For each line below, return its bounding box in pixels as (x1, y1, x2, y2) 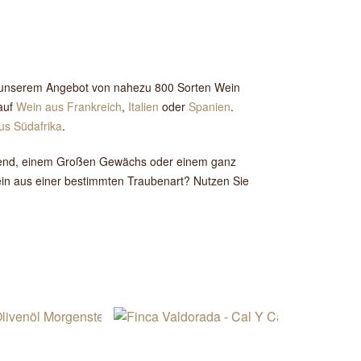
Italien (128, 98, 162, 114)
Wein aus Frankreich (16, 98, 122, 114)
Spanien (189, 98, 230, 114)
